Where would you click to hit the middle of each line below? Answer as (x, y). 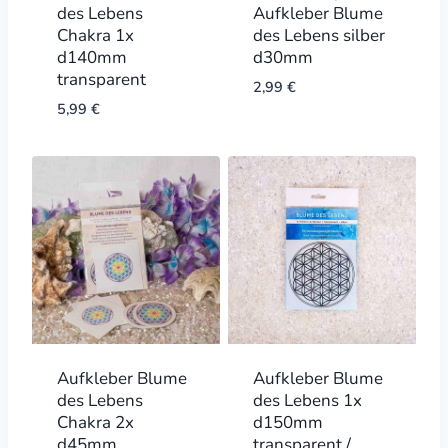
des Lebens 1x (307, 400)
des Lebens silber (318, 36)
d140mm (91, 58)
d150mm (287, 422)
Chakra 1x (95, 36)
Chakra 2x (95, 422)
